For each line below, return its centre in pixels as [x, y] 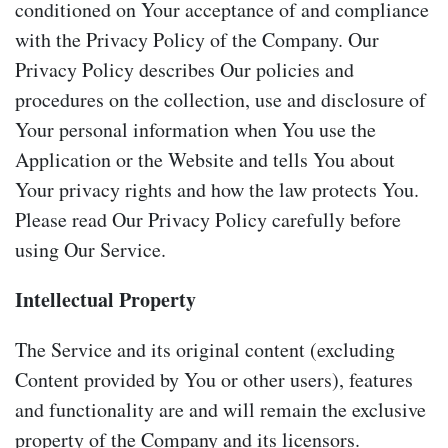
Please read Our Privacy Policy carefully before [208, 219]
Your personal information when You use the [195, 129]
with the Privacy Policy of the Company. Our [197, 39]
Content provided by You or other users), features [214, 379]
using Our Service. [90, 249]
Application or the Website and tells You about [205, 159]
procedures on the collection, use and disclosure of [220, 99]
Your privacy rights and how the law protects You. [217, 189]
